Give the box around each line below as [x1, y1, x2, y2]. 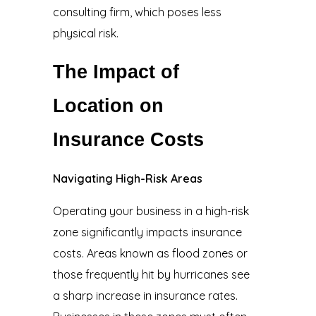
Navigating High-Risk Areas [52, 171, 202, 186]
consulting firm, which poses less [52, 4, 221, 19]
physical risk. [52, 25, 119, 40]
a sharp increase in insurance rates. [52, 288, 238, 303]
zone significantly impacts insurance [52, 224, 242, 239]
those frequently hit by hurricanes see [52, 267, 250, 281]
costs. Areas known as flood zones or [52, 245, 248, 260]
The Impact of [52, 61, 179, 83]
